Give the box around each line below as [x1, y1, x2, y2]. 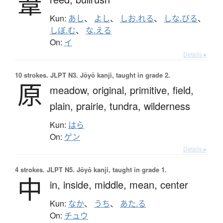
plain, [50, 98, 76, 113]
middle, [95, 177, 129, 192]
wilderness [144, 98, 190, 113]
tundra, [110, 98, 144, 113]
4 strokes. [15, 164, 45, 174]
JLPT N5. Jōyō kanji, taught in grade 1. [45, 164, 167, 174]
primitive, [130, 82, 173, 97]
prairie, [76, 98, 110, 113]
